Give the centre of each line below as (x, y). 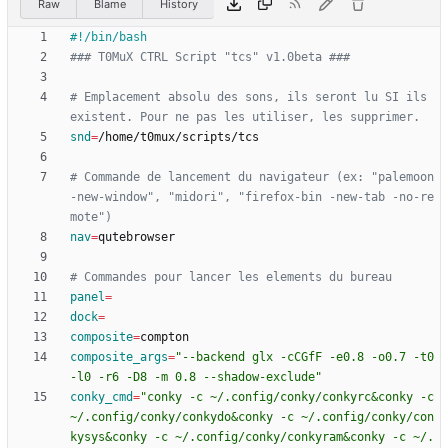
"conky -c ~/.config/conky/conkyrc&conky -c (287, 397)
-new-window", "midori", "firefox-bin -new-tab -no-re (252, 197)
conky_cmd (101, 397)
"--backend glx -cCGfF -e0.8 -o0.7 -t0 (304, 357)
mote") (91, 217)
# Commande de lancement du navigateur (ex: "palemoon (252, 177)
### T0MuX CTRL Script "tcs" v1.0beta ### (210, 57)
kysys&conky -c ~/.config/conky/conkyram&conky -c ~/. (252, 437)
